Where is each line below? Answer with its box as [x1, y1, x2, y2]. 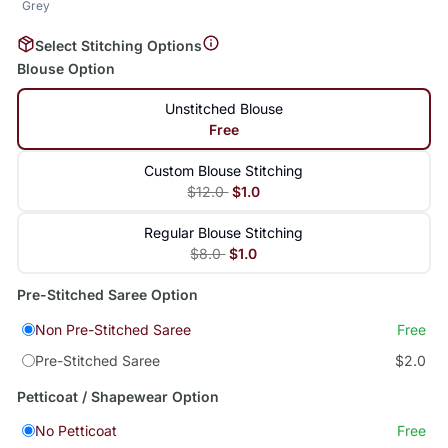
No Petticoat [34, 422, 117, 440]
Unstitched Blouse [164, 100, 283, 118]
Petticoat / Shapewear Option [16, 387, 219, 405]
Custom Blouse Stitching [144, 162, 304, 180]
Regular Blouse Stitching [144, 224, 304, 242]
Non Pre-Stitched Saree [34, 321, 191, 339]
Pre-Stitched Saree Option [16, 286, 198, 304]
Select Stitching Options [34, 36, 202, 54]
